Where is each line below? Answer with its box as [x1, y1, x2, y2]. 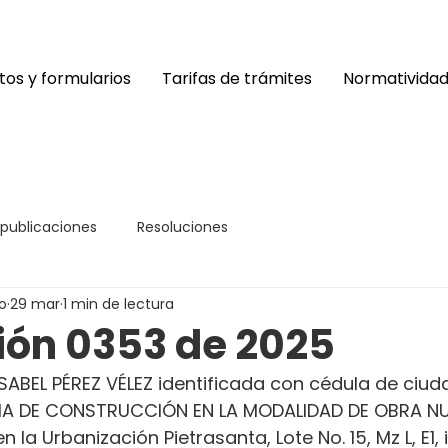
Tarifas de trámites [162, 67, 312, 90]
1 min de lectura [63, 293, 174, 314]
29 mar [10, 293, 60, 314]
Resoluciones [137, 216, 228, 237]
